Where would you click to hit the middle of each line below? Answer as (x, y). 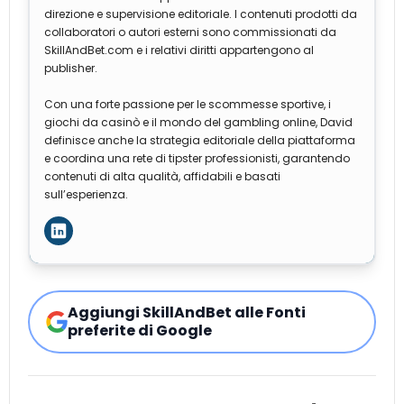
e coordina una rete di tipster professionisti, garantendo (197, 159)
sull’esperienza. (86, 195)
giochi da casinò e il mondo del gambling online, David (198, 123)
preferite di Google (140, 331)
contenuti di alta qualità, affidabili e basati (162, 177)
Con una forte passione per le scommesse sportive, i (188, 105)
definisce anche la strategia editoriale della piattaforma (200, 141)
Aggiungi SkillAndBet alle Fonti (187, 313)
